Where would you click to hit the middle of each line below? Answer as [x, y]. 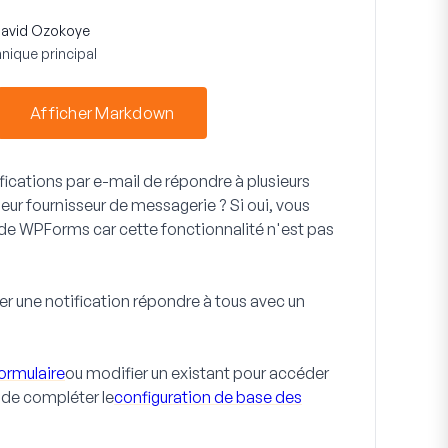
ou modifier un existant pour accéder [197, 373]
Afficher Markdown [102, 113]
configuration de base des [208, 397]
